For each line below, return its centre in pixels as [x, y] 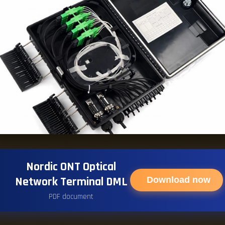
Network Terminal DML [71, 182]
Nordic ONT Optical [71, 166]
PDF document [71, 196]
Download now [179, 180]
